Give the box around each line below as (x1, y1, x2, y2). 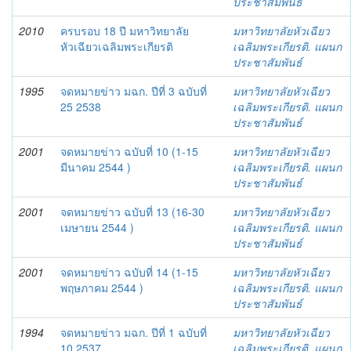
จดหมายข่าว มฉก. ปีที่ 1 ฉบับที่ (60, 324, 207, 340)
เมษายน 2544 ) (60, 219, 134, 235)
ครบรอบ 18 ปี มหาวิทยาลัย (60, 23, 189, 38)
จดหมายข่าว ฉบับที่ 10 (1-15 (60, 143, 198, 159)
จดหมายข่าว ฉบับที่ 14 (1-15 (60, 264, 198, 280)
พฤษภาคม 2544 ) (60, 280, 143, 295)
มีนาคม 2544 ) (60, 159, 131, 175)
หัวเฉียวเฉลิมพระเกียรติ (60, 38, 173, 54)
